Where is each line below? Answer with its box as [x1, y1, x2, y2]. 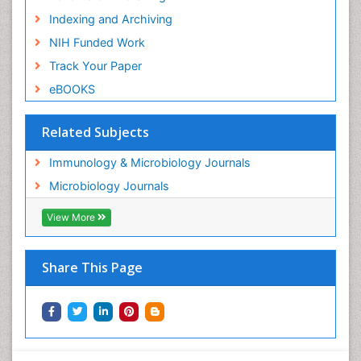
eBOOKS [48, 82, 95, 96]
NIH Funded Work [48, 35, 145, 49]
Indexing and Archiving [48, 12, 172, 26]
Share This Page [42, 259, 143, 277]
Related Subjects [42, 123, 149, 141]
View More [47, 211, 98, 224]
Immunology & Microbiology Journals [48, 156, 251, 169]
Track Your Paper [48, 59, 142, 73]
